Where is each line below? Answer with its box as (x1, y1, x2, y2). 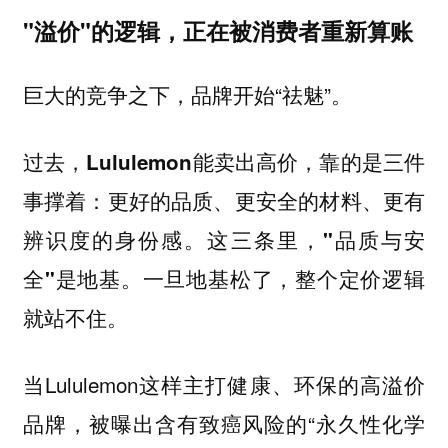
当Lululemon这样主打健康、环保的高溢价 (22, 368, 426, 399)
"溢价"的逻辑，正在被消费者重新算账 (22, 13, 413, 47)
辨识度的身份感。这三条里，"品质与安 (22, 225, 426, 255)
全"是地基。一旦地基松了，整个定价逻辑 (22, 264, 426, 294)
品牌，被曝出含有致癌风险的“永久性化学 (22, 407, 426, 438)
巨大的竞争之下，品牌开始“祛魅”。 (22, 79, 352, 110)
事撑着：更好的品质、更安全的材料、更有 (22, 186, 426, 216)
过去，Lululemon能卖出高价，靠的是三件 (22, 147, 426, 177)
